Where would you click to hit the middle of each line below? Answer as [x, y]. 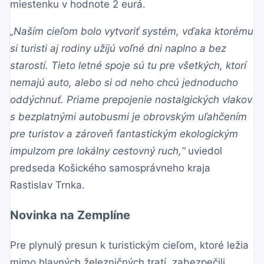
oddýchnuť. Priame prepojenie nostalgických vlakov [131, 99]
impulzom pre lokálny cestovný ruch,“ [98, 151]
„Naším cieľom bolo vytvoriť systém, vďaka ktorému [132, 31]
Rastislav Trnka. [47, 185]
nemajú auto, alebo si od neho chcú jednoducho [124, 82]
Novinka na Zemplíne [70, 215]
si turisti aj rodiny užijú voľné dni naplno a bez [118, 48]
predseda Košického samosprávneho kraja [110, 168]
